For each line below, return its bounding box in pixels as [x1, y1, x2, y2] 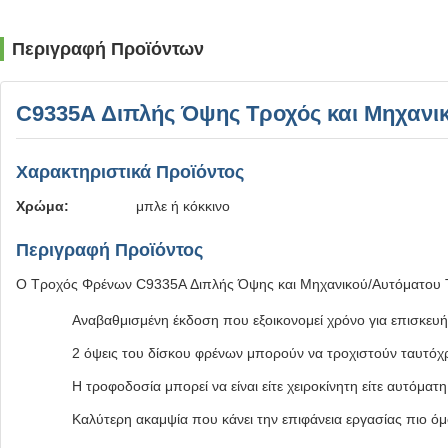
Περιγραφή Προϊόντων [12, 39, 204, 59]
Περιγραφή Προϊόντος [16, 240, 203, 260]
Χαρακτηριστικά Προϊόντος [16, 162, 244, 182]
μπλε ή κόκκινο [136, 198, 230, 214]
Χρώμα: [16, 198, 69, 214]
